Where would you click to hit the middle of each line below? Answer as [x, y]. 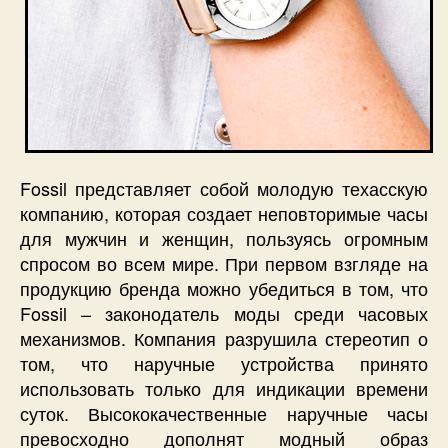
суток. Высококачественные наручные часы [224, 412]
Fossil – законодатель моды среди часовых [224, 312]
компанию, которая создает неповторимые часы [224, 212]
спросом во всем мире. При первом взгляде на [224, 262]
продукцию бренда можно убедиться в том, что [224, 287]
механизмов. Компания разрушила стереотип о [224, 337]
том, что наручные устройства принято [224, 362]
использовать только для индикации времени [224, 387]
